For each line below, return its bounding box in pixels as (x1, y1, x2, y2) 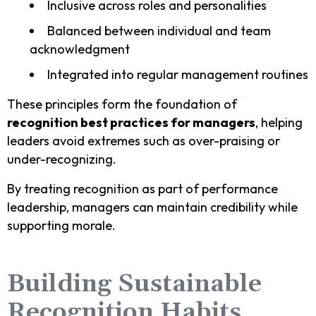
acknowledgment (30, 40, 130, 57)
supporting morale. (7, 217, 116, 233)
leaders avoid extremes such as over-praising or (7, 132, 280, 149)
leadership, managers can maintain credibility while (7, 198, 298, 215)
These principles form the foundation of (7, 95, 237, 112)
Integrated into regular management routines (47, 66, 308, 83)
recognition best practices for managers (7, 114, 255, 130)
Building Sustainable (7, 268, 262, 300)
